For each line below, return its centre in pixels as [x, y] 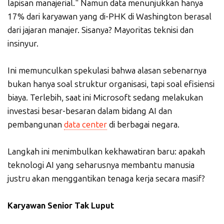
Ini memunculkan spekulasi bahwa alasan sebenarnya [107, 70]
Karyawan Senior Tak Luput [61, 205]
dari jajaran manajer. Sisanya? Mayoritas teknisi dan [100, 30]
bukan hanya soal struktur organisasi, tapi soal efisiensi [111, 84]
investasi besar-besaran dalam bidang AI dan [90, 111]
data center [85, 124]
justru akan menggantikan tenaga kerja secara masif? [106, 178]
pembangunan [36, 124]
